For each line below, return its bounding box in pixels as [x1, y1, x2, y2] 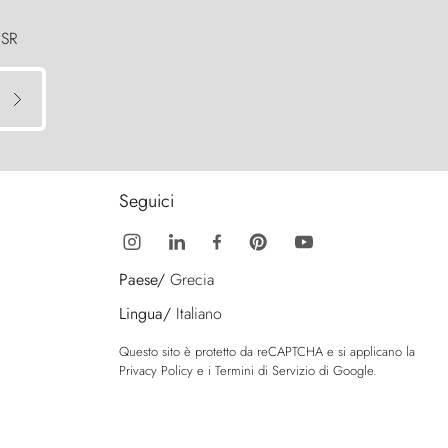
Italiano [176, 302, 222, 326]
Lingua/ [119, 302, 171, 326]
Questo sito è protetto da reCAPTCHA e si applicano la [119, 342, 415, 362]
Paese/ [119, 268, 165, 292]
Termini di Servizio [215, 361, 315, 381]
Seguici [119, 188, 174, 215]
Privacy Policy [119, 361, 193, 381]
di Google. [315, 361, 377, 381]
